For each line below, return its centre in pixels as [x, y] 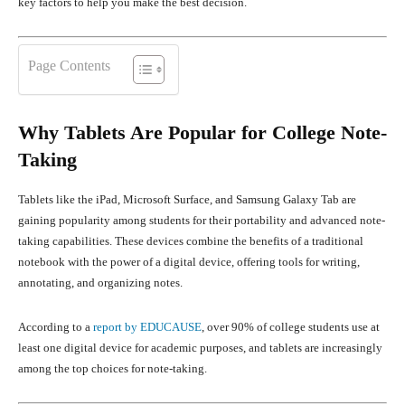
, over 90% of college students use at [291, 326]
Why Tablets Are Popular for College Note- [202, 132]
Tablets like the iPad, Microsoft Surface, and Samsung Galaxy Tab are [187, 199]
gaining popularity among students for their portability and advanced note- [202, 220]
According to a [56, 326]
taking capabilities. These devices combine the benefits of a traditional [191, 240]
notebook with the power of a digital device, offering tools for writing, [189, 261]
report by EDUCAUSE [147, 326]
